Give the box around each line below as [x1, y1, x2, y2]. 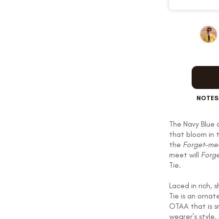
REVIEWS [93, 64, 126, 74]
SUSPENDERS [86, 106, 134, 115]
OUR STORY [87, 22, 132, 32]
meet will [169, 150, 201, 160]
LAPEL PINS [89, 147, 130, 157]
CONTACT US [86, 204, 133, 213]
